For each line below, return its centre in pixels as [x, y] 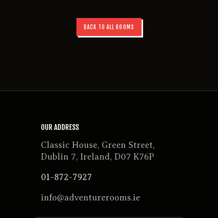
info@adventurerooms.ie [91, 197]
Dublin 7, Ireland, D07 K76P [98, 156]
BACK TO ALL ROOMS [109, 27]
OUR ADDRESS [60, 127]
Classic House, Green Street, [98, 145]
